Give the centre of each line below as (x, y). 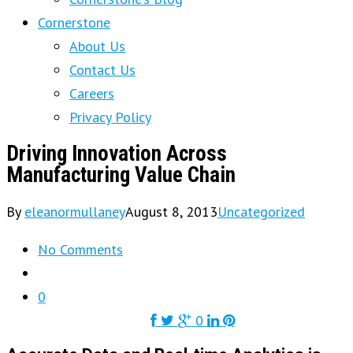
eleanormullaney (75, 212)
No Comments (80, 250)
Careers (92, 93)
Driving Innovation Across (117, 154)
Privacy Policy (110, 117)
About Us (97, 46)
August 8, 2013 (171, 212)
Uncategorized (261, 212)
